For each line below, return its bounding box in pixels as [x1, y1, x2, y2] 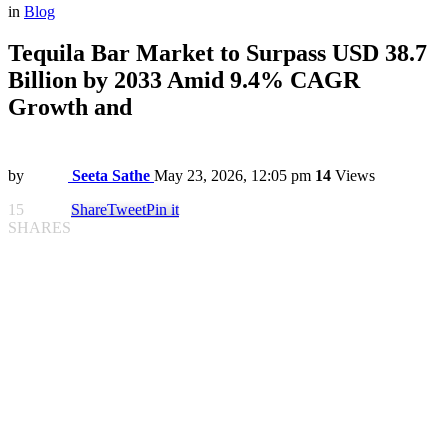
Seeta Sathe [72, 167, 150, 185]
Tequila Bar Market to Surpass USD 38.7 [8, 40, 427, 67]
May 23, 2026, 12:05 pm [154, 167, 311, 185]
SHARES [8, 219, 71, 237]
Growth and [8, 94, 132, 121]
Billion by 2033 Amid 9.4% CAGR [8, 67, 360, 94]
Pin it [146, 201, 179, 219]
